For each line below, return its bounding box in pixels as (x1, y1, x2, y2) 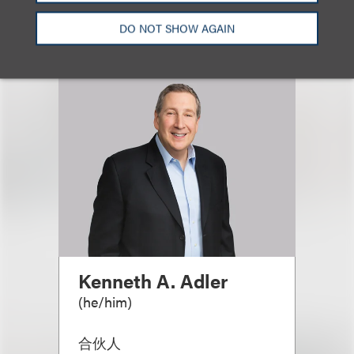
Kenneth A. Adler (78, 267, 228, 294)
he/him (83, 292, 127, 311)
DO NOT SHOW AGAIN (119, 20, 235, 36)
